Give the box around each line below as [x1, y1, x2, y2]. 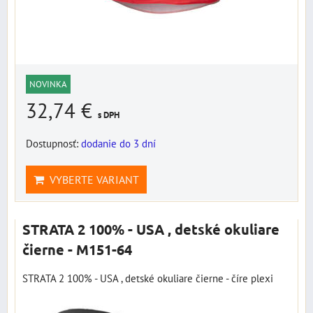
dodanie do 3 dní [81, 136, 156, 150]
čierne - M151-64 [22, 240, 132, 259]
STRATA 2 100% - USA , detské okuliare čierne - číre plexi [22, 271, 273, 285]
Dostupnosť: [26, 136, 81, 150]
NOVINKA [29, 78, 67, 90]
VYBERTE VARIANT [44, 173, 139, 187]
